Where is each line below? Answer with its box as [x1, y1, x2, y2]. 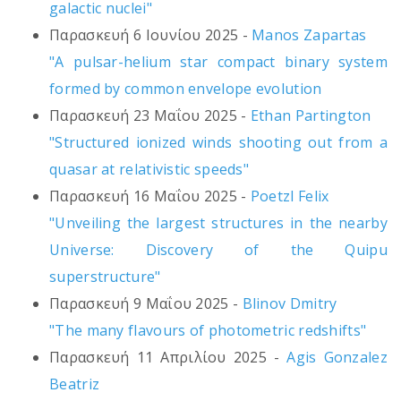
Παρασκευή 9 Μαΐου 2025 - [49, 294, 243, 314]
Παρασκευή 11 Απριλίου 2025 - [49, 347, 287, 368]
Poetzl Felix [250, 186, 329, 207]
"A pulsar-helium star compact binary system [49, 52, 388, 73]
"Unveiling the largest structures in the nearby [49, 213, 388, 234]
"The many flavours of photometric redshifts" [49, 320, 367, 341]
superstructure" [49, 267, 161, 287]
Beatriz [49, 374, 100, 395]
